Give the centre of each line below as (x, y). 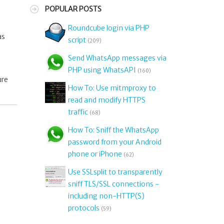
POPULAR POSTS (73, 9)
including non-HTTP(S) (106, 196)
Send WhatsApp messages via (117, 58)
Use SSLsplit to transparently (115, 172)
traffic (78, 112)
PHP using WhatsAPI (102, 70)
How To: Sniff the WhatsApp (114, 130)
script (77, 40)
